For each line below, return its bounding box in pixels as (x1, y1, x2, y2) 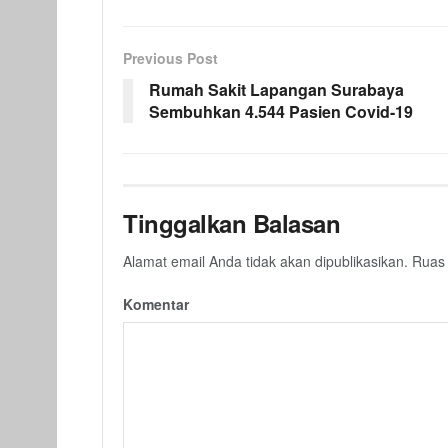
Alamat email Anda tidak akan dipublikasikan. (123, 251, 408, 272)
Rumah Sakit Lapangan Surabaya (149, 78, 404, 102)
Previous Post (123, 48, 218, 69)
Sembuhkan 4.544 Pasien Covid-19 (149, 100, 413, 124)
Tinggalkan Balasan (123, 206, 341, 241)
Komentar (123, 294, 189, 315)
